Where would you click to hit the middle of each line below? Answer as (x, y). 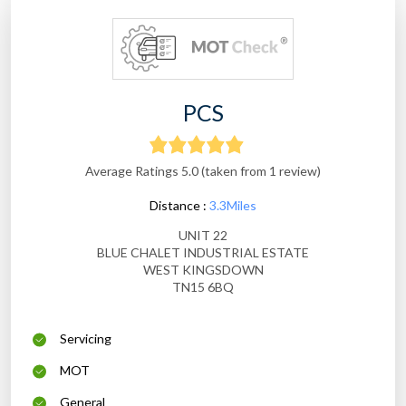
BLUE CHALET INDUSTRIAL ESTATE (203, 253)
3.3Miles (233, 206)
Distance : (179, 206)
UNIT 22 (203, 236)
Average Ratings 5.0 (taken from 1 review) (203, 171)
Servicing (86, 339)
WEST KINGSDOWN (203, 270)
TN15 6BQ (203, 287)
